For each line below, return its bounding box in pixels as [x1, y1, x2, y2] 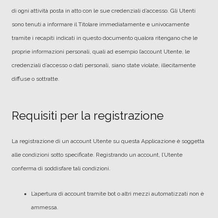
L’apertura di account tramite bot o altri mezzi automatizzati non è [31, 190, 204, 197]
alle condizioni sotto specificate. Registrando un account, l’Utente [12, 151, 182, 158]
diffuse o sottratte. [12, 75, 59, 82]
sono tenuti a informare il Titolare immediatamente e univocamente [12, 21, 189, 28]
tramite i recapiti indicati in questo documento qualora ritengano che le [12, 35, 198, 41]
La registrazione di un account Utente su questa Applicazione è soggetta [12, 138, 204, 145]
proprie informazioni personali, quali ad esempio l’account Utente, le [12, 48, 190, 55]
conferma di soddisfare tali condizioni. [12, 165, 110, 172]
